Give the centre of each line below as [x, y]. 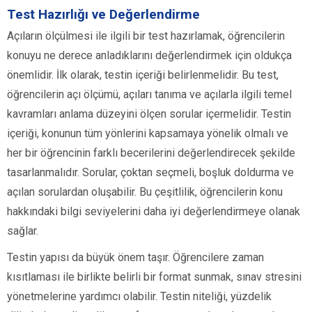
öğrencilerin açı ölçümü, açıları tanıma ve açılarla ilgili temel [149, 95]
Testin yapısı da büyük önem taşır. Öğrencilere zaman [135, 258]
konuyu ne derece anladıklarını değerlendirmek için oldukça [149, 56]
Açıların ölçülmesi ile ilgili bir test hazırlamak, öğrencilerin [146, 36]
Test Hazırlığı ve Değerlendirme [103, 15]
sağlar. [23, 231]
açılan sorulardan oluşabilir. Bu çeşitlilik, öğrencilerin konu [145, 192]
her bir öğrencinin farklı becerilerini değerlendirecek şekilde [151, 153]
